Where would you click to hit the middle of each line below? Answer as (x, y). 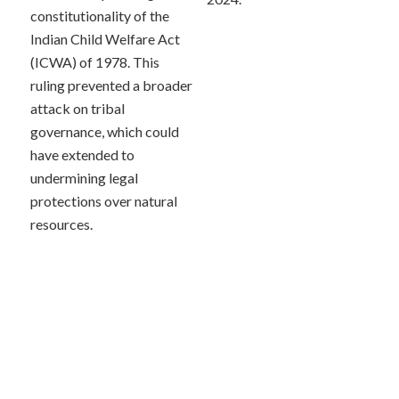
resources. (61, 224)
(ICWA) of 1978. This (94, 61)
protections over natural (103, 200)
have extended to (82, 154)
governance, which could (104, 131)
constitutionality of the (99, 15)
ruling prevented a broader (111, 85)
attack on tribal (77, 108)
